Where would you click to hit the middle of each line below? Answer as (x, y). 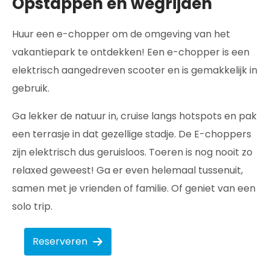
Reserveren (60, 241)
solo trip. (32, 206)
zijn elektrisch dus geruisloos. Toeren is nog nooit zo (132, 152)
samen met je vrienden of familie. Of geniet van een (134, 188)
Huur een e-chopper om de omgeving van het (121, 34)
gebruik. (31, 88)
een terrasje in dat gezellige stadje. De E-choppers (132, 134)
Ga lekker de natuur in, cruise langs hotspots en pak (134, 116)
